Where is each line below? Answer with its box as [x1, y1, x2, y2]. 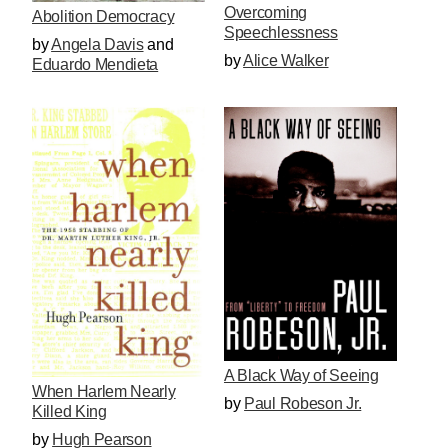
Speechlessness [223, 24, 338, 42]
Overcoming [223, 4, 307, 22]
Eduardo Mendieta [32, 56, 159, 74]
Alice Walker [243, 52, 329, 70]
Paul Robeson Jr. [244, 394, 362, 412]
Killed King [32, 402, 107, 420]
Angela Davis [51, 36, 144, 54]
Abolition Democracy [32, 8, 175, 26]
